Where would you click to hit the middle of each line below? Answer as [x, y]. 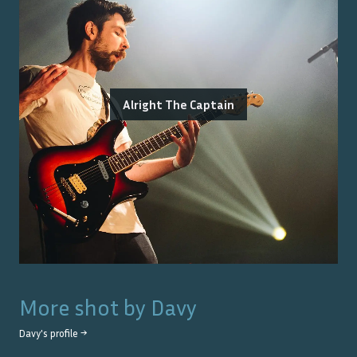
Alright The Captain [178, 105]
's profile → [64, 334]
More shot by [85, 308]
